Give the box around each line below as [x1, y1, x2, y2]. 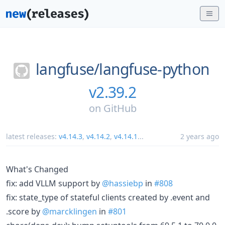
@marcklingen [42, 205, 97, 217]
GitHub [103, 101, 137, 115]
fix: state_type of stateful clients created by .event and [6, 191, 210, 203]
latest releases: [6, 131, 59, 141]
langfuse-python [99, 59, 209, 79]
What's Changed [6, 163, 68, 175]
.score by [6, 205, 42, 217]
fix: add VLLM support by [6, 177, 102, 189]
